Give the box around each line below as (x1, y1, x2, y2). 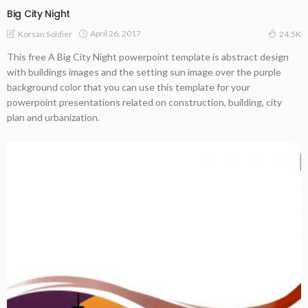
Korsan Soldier (18, 28, 72, 39)
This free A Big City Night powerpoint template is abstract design (7, 50, 289, 63)
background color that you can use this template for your (7, 80, 250, 93)
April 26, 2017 (90, 28, 141, 39)
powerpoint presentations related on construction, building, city (7, 96, 282, 108)
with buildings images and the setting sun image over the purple (7, 65, 281, 78)
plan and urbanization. (7, 111, 100, 123)
